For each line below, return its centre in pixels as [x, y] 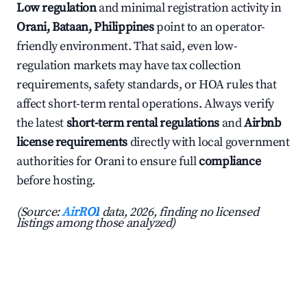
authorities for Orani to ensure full [108, 162]
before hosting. [56, 181]
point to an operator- [209, 27]
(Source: [39, 212]
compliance [230, 162]
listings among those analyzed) [96, 223]
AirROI [81, 212]
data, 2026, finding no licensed [179, 212]
